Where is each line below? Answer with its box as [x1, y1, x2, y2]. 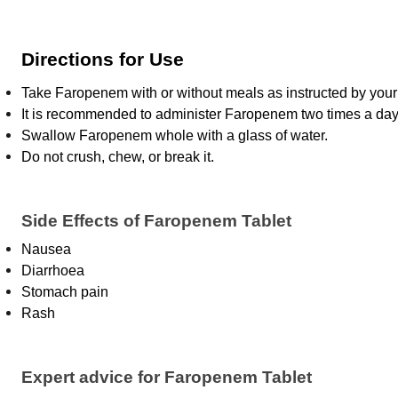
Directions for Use [21, 49, 184, 70]
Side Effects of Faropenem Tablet [21, 211, 291, 230]
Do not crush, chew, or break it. [21, 149, 214, 164]
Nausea [21, 242, 71, 257]
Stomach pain [21, 284, 108, 299]
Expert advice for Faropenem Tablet [21, 368, 312, 386]
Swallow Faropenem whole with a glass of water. [21, 128, 328, 143]
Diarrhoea [21, 263, 84, 278]
